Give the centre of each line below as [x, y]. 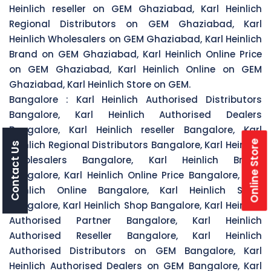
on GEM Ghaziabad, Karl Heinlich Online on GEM [135, 69]
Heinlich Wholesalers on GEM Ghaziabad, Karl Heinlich [135, 39]
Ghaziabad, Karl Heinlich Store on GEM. [100, 84]
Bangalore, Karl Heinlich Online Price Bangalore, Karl [135, 175]
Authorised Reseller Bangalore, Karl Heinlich [135, 235]
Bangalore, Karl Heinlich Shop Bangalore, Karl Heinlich [135, 205]
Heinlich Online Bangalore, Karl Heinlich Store [135, 190]
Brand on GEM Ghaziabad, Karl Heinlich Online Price [135, 54]
